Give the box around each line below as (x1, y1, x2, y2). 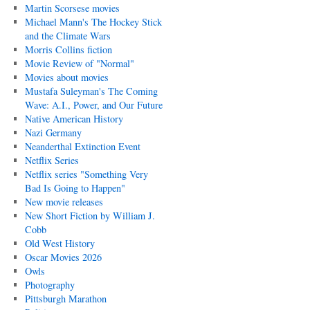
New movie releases (24, 195, 103, 208)
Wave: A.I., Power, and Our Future (24, 98, 163, 111)
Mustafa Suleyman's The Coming (24, 84, 158, 98)
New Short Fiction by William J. (24, 209, 155, 222)
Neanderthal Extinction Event (24, 140, 140, 153)
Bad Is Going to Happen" (24, 181, 125, 194)
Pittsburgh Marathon (24, 292, 107, 305)
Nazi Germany (24, 126, 82, 139)
